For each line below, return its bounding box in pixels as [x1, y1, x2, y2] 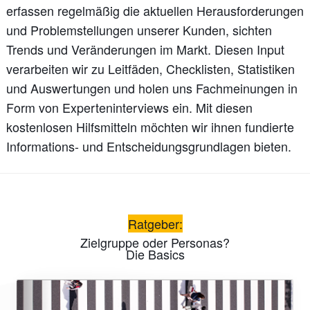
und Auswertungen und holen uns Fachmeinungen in [6, 79, 298, 98]
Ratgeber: [127, 214, 183, 232]
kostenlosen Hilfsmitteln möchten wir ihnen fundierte [6, 118, 294, 136]
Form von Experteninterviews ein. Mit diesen [6, 98, 253, 117]
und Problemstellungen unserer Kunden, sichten [6, 21, 272, 39]
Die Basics [125, 244, 185, 263]
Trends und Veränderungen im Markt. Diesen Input [6, 40, 284, 59]
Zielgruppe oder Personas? [80, 232, 230, 251]
